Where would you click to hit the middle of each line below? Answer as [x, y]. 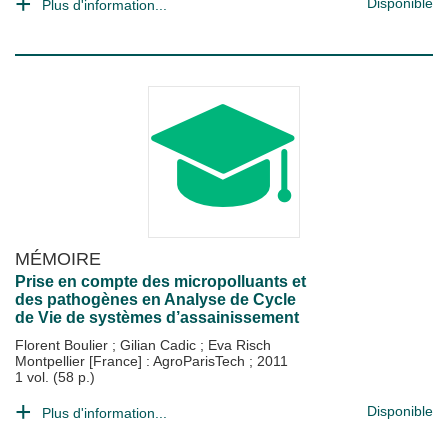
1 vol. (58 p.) [55, 377]
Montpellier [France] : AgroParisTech [132, 361]
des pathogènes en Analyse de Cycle [155, 299]
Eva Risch [239, 345]
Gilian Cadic [160, 345]
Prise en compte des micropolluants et [160, 281]
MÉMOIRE [58, 258]
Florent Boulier [63, 345]
